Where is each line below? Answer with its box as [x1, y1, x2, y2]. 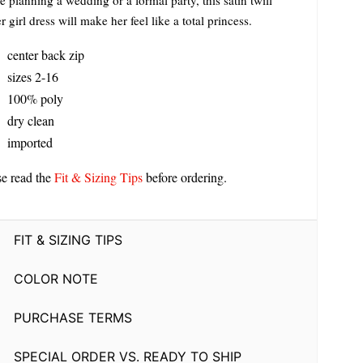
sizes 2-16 [6, 68, 58, 86]
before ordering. [142, 169, 227, 186]
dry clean [6, 112, 54, 130]
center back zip [6, 46, 84, 64]
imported [6, 134, 53, 152]
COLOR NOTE [13, 270, 98, 287]
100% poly [6, 90, 63, 108]
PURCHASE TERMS [13, 309, 132, 326]
